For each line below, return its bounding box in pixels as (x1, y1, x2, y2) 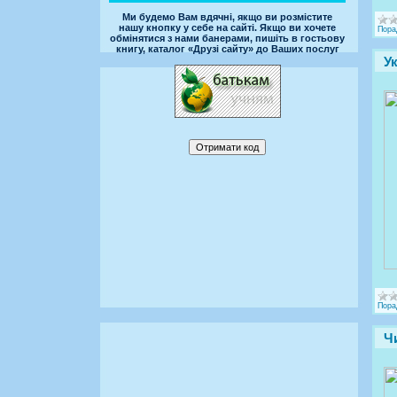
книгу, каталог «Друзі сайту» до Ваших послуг (115, 43, 339, 54)
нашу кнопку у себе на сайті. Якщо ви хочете (119, 21, 336, 33)
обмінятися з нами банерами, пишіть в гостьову (110, 32, 345, 43)
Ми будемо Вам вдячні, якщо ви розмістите (122, 11, 332, 22)
